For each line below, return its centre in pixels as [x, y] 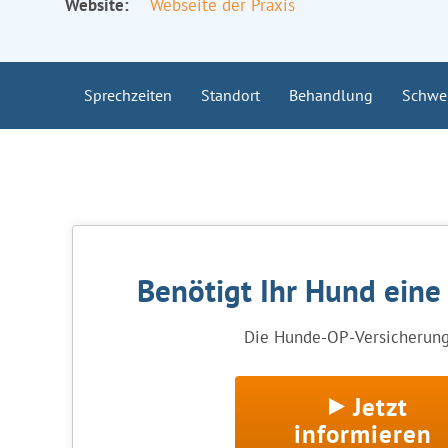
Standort [230, 95]
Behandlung [331, 95]
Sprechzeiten [128, 95]
